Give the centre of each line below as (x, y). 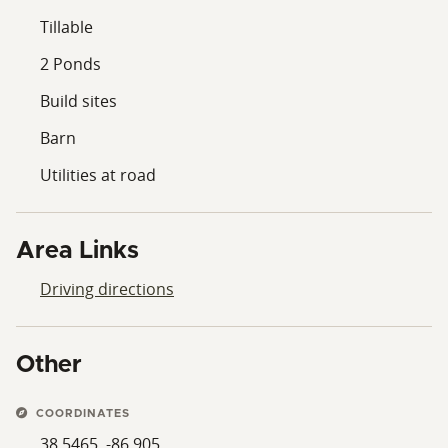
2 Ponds (70, 63)
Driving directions (107, 288)
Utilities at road (98, 174)
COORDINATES (81, 413)
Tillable (66, 26)
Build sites (78, 100)
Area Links (77, 250)
